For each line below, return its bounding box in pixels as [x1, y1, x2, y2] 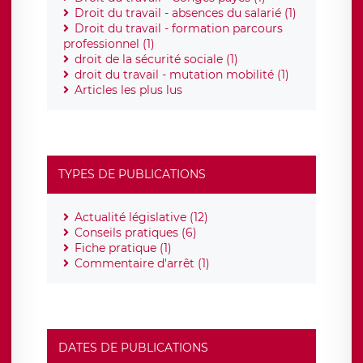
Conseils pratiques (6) [75, 225, 197, 241]
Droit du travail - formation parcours [75, 21, 283, 36]
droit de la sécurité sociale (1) [75, 52, 238, 67]
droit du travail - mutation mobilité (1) [75, 67, 289, 83]
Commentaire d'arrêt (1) [75, 256, 210, 271]
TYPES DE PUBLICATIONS [58, 167, 206, 182]
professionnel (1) [63, 36, 155, 52]
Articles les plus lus [75, 83, 182, 98]
